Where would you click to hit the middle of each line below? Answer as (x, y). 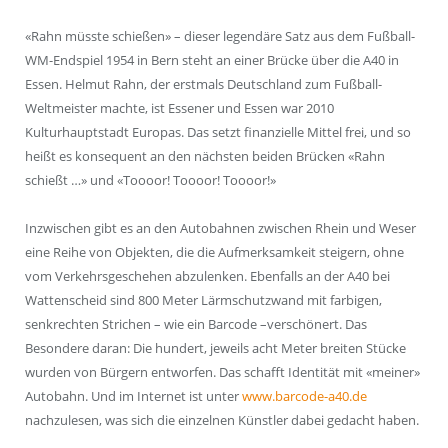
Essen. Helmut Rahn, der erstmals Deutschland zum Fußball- (203, 83)
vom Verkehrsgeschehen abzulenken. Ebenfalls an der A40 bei (207, 275)
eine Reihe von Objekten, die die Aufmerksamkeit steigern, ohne (214, 251)
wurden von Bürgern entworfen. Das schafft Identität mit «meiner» (222, 371)
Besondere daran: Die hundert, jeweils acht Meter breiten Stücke (215, 347)
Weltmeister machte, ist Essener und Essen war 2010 (179, 107)
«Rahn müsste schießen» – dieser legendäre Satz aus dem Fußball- (220, 35)
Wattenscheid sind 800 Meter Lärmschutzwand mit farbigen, (203, 299)
